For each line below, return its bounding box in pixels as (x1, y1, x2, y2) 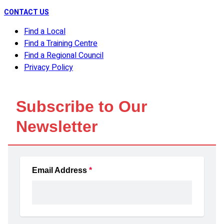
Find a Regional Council (24, 49, 103, 62)
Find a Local (24, 25, 65, 38)
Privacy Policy (24, 61, 73, 74)
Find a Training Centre (24, 37, 97, 50)
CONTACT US (4, 7, 49, 18)
